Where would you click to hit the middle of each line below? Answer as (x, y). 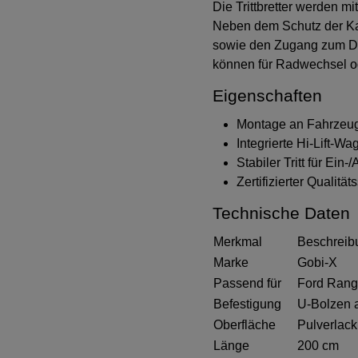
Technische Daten (282, 213)
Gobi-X (318, 262)
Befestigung (248, 304)
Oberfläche (245, 324)
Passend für (248, 283)
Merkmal (238, 241)
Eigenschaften (268, 96)
